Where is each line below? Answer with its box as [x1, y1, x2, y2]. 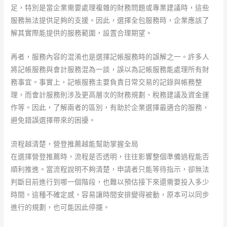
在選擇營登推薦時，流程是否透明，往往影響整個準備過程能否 [11, 153, 210, 161]
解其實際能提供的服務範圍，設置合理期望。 [11, 29, 153, 37]
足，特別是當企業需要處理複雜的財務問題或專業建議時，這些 [11, 4, 210, 12]
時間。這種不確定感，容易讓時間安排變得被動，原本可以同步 [11, 191, 210, 199]
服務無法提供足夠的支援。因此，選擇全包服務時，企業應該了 [11, 16, 210, 25]
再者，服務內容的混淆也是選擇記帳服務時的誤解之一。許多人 [11, 53, 210, 61]
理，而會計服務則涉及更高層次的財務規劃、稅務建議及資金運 [11, 91, 210, 99]
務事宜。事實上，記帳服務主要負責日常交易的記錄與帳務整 [11, 78, 203, 87]
